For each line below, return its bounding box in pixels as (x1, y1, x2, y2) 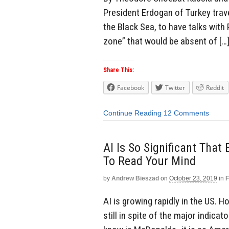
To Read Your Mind (103, 153, 196, 168)
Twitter (165, 83, 185, 93)
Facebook (117, 83, 144, 93)
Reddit (206, 83, 224, 93)
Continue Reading (103, 109, 162, 118)
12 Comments (164, 109, 209, 118)
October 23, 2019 (169, 174, 217, 182)
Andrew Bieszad (111, 174, 159, 182)
